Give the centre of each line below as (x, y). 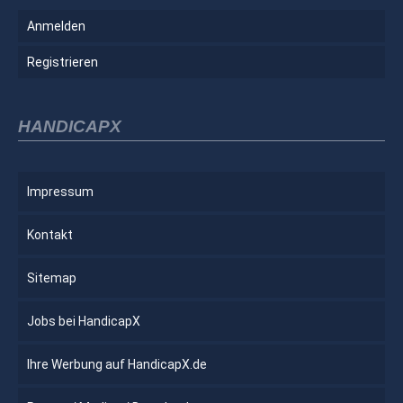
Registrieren (63, 62)
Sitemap (52, 278)
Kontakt (50, 234)
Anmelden (56, 26)
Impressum (60, 191)
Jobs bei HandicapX (84, 321)
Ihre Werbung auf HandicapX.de (117, 364)
